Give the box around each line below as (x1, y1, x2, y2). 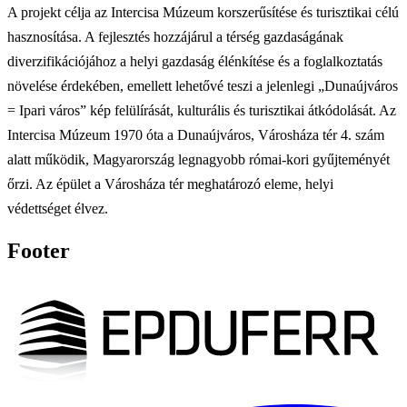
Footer (7, 239, 70, 263)
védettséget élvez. (7, 201, 112, 217)
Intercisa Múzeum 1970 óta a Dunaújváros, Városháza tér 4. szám (7, 127, 384, 144)
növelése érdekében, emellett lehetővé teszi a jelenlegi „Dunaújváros (7, 78, 398, 94)
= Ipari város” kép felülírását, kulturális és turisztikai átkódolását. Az (7, 103, 396, 119)
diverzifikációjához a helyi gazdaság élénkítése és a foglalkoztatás (7, 54, 382, 70)
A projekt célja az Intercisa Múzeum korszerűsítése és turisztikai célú (7, 5, 399, 21)
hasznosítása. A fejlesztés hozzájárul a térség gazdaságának (7, 29, 343, 45)
